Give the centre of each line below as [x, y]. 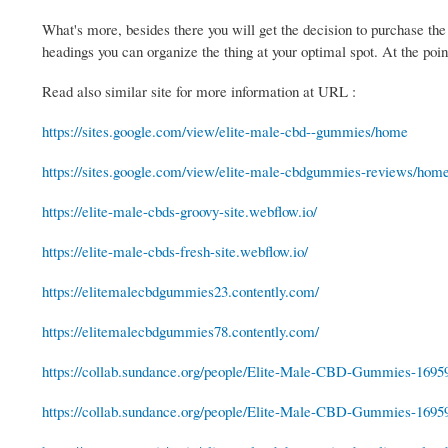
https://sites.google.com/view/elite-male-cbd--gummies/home [225, 131]
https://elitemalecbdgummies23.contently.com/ [180, 291]
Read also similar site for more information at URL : [199, 91]
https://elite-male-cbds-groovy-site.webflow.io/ [179, 211]
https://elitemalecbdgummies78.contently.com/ [180, 331]
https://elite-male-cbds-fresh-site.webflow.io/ [175, 251]
